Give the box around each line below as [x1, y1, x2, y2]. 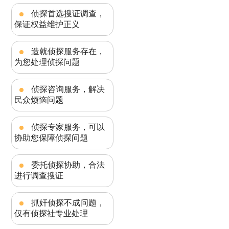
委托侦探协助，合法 [31, 161, 105, 170]
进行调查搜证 [14, 171, 64, 180]
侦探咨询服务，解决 [31, 85, 105, 94]
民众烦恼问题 [14, 96, 64, 105]
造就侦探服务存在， [31, 47, 105, 56]
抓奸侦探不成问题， [31, 198, 105, 208]
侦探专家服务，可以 [31, 123, 105, 132]
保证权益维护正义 [14, 20, 80, 29]
